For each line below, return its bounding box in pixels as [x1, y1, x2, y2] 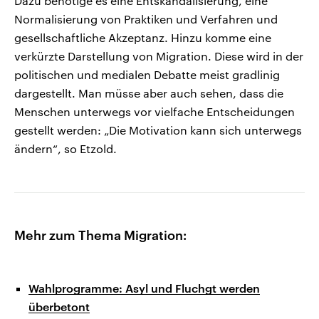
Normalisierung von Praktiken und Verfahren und [14, 12, 278, 26]
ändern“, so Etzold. [14, 142, 117, 156]
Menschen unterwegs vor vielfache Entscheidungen [14, 105, 295, 119]
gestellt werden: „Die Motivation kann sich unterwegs [14, 123, 302, 137]
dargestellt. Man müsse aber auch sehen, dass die [14, 86, 283, 100]
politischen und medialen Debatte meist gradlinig [14, 68, 280, 82]
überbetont [28, 300, 90, 314]
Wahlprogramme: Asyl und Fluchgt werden [28, 281, 260, 296]
